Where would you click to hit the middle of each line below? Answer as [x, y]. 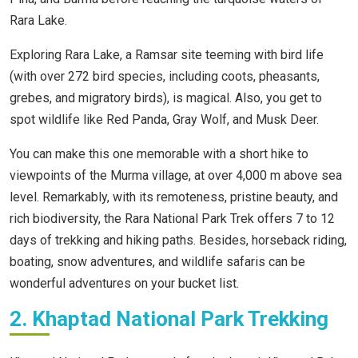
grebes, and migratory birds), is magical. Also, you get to [166, 98]
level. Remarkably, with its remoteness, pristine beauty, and [174, 197]
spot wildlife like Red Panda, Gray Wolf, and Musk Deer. [164, 120]
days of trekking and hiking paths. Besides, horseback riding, [178, 241]
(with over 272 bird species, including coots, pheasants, [165, 77]
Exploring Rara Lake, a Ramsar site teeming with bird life [167, 55]
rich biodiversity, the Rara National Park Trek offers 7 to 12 [172, 219]
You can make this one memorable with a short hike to [159, 154]
